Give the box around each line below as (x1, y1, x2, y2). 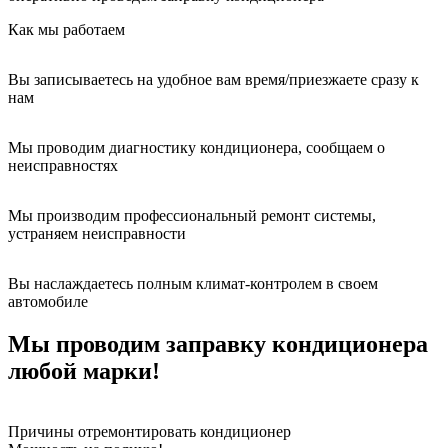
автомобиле (8, 292, 88, 310)
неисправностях (8, 156, 118, 174)
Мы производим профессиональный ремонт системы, (8, 206, 376, 224)
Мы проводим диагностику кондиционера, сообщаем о (8, 138, 385, 156)
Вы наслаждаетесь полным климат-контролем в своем (8, 274, 378, 292)
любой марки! (8, 357, 160, 384)
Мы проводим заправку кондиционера (8, 330, 428, 357)
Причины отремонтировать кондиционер (8, 422, 291, 440)
